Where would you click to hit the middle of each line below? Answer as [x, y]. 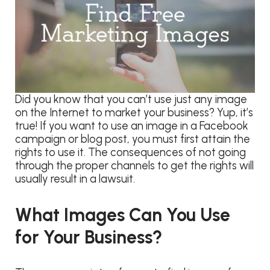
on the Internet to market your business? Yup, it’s [134, 112]
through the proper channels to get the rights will [134, 165]
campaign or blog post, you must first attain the [133, 139]
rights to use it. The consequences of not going [130, 152]
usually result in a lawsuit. [75, 179]
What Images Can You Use [123, 215]
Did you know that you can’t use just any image [131, 99]
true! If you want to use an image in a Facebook [132, 126]
